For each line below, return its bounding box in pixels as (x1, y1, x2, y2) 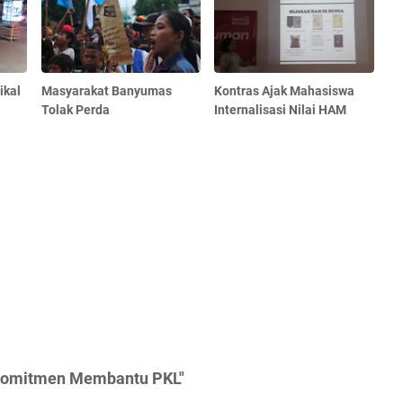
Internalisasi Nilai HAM (214, 103, 347, 118)
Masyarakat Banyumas (40, 84, 172, 99)
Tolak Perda (40, 103, 110, 118)
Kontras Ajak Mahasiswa (214, 84, 355, 99)
